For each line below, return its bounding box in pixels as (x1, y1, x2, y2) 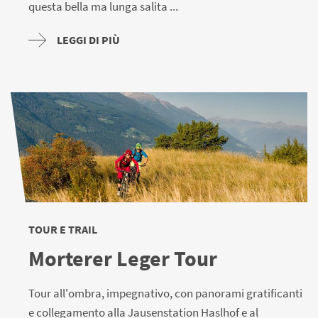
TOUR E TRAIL (28, 221, 97, 236)
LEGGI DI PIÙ (57, 32, 120, 47)
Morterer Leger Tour (28, 244, 217, 272)
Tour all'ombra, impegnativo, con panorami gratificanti (28, 285, 302, 301)
